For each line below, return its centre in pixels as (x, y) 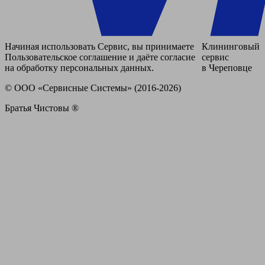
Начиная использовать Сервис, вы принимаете (99, 47)
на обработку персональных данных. (79, 68)
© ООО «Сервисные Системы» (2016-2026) (93, 88)
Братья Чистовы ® (42, 108)
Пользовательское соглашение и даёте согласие (100, 57)
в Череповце (227, 68)
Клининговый (231, 47)
